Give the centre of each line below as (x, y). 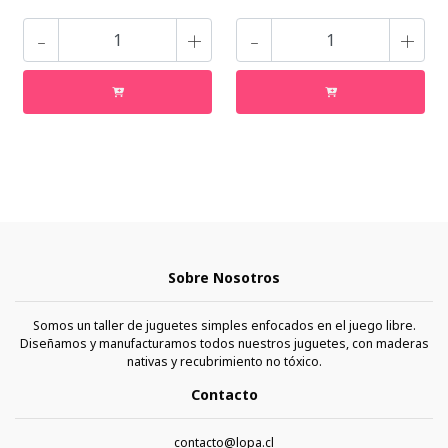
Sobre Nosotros (224, 277)
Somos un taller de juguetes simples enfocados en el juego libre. (224, 325)
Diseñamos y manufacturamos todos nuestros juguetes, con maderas (224, 343)
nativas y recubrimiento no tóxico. (224, 361)
